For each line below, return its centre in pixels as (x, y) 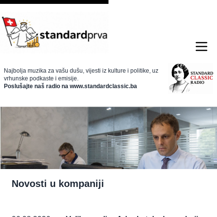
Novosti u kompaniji (58, 184)
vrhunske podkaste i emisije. (41, 78)
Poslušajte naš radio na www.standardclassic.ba (70, 86)
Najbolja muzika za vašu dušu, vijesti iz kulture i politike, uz (81, 70)
